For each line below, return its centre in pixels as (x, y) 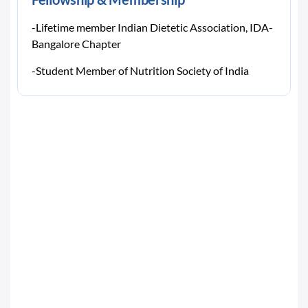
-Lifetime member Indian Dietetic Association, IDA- (152, 27)
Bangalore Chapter (76, 44)
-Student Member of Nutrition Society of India (141, 70)
